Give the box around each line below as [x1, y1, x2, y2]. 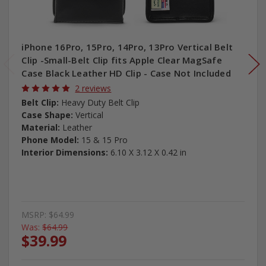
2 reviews [75, 83, 112, 94]
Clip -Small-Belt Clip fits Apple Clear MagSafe [21, 54, 222, 66]
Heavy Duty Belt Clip [61, 97, 140, 109]
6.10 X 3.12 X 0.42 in [110, 147, 187, 159]
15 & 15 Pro [81, 134, 128, 146]
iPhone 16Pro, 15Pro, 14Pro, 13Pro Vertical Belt [21, 41, 233, 53]
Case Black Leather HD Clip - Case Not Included [21, 67, 231, 80]
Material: [21, 122, 61, 134]
